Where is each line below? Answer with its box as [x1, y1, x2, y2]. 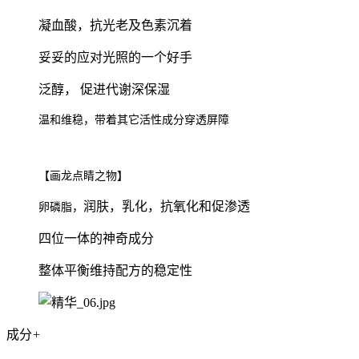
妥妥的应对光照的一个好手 [38, 50, 192, 64]
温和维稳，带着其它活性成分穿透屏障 [38, 113, 229, 126]
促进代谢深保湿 [80, 82, 170, 96]
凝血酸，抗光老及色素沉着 [38, 18, 192, 32]
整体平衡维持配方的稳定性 [38, 263, 192, 277]
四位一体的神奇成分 [38, 231, 154, 245]
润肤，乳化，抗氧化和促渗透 [83, 199, 250, 213]
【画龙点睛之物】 [38, 169, 128, 182]
